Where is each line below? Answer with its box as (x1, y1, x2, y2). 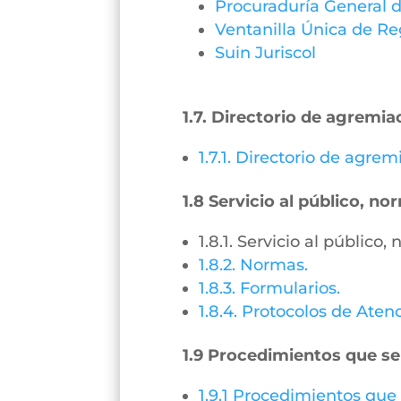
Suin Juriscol (215, 42, 317, 63)
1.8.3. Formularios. (199, 277, 341, 298)
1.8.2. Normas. (199, 254, 309, 275)
